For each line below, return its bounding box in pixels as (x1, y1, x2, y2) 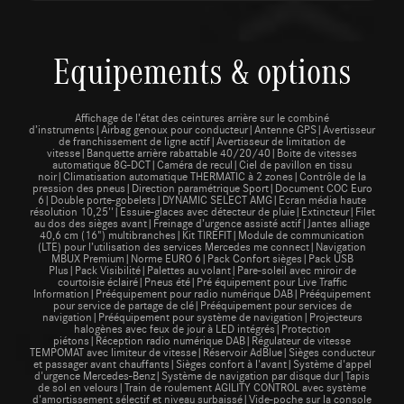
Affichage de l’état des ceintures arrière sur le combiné (75, 108, 329, 125)
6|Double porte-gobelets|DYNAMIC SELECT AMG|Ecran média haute (38, 190, 366, 207)
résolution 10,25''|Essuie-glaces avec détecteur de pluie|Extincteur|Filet (29, 202, 375, 219)
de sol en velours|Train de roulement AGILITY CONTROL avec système (38, 378, 366, 395)
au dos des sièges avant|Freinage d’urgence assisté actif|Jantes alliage (34, 214, 370, 231)
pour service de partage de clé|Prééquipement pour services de (52, 296, 352, 313)
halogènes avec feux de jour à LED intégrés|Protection (73, 319, 331, 336)
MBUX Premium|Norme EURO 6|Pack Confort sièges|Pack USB (50, 249, 353, 266)
